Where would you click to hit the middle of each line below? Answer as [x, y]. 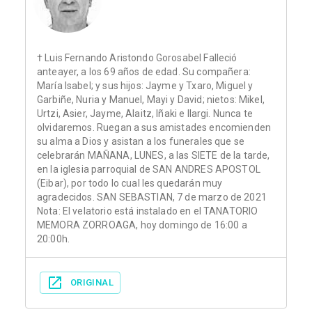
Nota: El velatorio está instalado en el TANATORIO [148, 211]
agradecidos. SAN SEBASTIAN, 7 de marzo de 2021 [152, 197]
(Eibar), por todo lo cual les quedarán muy [130, 184]
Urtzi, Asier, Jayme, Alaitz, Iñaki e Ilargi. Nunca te [145, 114]
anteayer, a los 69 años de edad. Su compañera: [144, 72]
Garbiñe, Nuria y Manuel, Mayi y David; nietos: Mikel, [151, 100]
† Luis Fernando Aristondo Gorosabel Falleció [137, 58]
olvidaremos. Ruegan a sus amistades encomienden [154, 128]
